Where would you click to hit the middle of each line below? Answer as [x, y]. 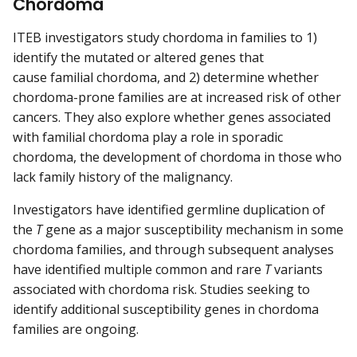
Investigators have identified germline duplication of [169, 209]
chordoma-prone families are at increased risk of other [177, 97]
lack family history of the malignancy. [123, 177]
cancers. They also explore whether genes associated [172, 117]
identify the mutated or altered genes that [138, 57]
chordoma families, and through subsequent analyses [173, 249]
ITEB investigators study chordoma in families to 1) [165, 37]
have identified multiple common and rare [139, 269]
